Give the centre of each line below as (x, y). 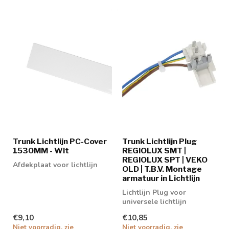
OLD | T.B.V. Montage (162, 169)
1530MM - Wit (41, 150)
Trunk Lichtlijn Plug (159, 141)
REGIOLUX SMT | (154, 150)
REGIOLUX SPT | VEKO (165, 159)
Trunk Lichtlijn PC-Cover (60, 141)
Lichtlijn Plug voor (154, 192)
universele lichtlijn (154, 201)
